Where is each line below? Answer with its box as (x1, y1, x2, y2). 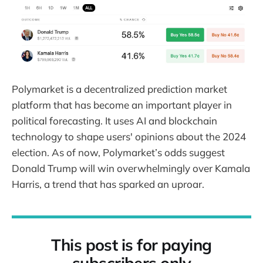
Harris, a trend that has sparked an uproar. (12, 177, 204, 190)
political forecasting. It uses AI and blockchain (12, 114, 217, 127)
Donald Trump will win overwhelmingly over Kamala (12, 161, 250, 174)
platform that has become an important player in (12, 98, 232, 111)
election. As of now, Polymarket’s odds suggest (12, 146, 225, 159)
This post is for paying (51, 234, 212, 255)
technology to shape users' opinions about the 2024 (12, 130, 246, 143)
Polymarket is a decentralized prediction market (12, 82, 227, 95)
